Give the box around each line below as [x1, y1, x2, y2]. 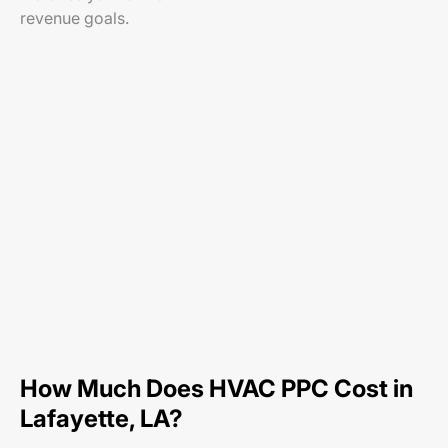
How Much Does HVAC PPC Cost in [20, 374, 413, 403]
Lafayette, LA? [20, 404, 183, 433]
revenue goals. [20, 8, 129, 28]
